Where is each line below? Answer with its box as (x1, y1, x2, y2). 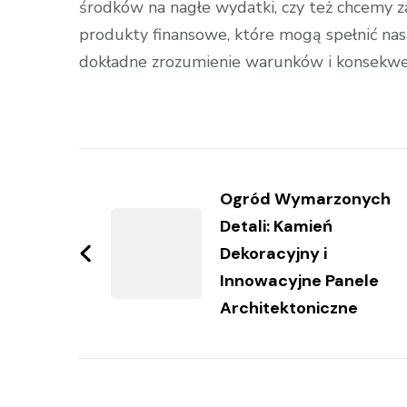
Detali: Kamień (220, 215, 333, 237)
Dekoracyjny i (220, 243, 327, 264)
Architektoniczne (220, 297, 358, 319)
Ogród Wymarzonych (220, 188, 391, 210)
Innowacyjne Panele (220, 270, 379, 292)
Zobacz (78, 145, 194, 188)
